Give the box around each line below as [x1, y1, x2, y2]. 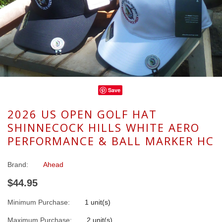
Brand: [7, 161, 28, 169]
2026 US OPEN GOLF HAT [7, 107, 157, 122]
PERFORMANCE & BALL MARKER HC [7, 133, 214, 149]
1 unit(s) [85, 198, 111, 207]
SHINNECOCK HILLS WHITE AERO [7, 120, 200, 135]
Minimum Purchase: [7, 198, 70, 207]
